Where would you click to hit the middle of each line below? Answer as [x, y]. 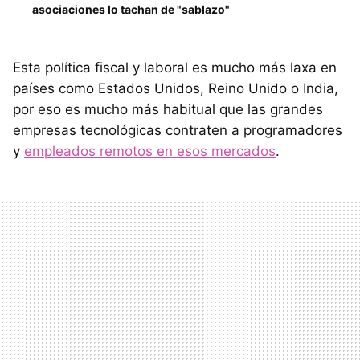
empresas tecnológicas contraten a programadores [178, 130]
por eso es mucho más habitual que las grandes [168, 109]
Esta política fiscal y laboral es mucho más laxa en [175, 67]
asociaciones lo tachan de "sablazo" [131, 9]
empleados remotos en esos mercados [150, 151]
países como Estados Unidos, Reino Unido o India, [176, 88]
